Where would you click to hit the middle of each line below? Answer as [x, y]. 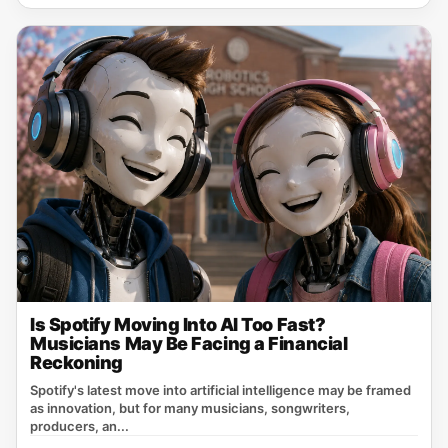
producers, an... [79, 426]
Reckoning [76, 362]
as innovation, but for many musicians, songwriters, [190, 408]
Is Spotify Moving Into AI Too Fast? [178, 324]
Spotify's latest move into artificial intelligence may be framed [220, 390]
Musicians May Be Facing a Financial [189, 343]
